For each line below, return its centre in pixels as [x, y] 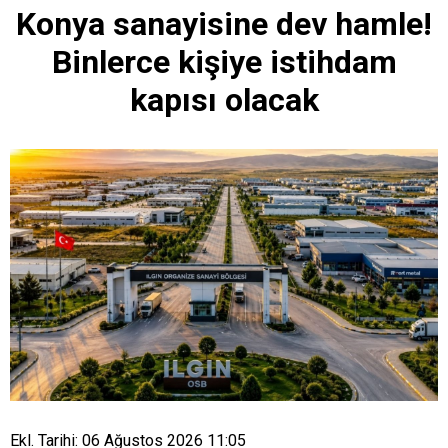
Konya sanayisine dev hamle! [224, 23]
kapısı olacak [224, 99]
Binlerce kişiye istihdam [224, 61]
